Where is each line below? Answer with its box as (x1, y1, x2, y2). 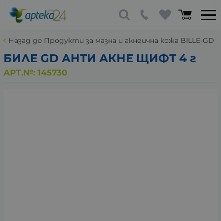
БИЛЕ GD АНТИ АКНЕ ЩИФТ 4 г (3, 51, 196, 65)
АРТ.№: (3, 67, 37, 77)
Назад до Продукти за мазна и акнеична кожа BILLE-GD (8, 36, 214, 45)
